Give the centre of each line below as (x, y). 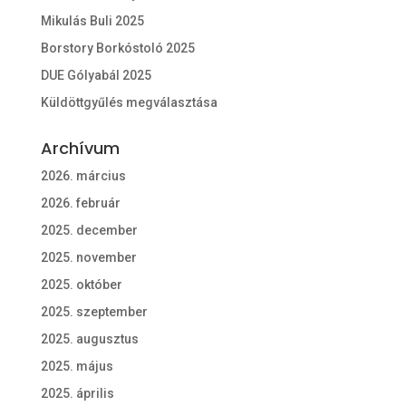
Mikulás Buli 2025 (92, 21)
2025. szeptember (94, 312)
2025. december (89, 231)
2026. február (80, 203)
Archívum (80, 149)
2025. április (77, 394)
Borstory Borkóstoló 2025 (117, 48)
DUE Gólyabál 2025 (96, 76)
